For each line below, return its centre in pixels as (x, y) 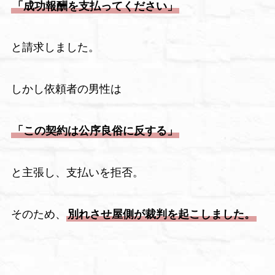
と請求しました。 (55, 48)
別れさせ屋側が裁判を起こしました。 (161, 214)
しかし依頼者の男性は (66, 89)
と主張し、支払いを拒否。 (77, 172)
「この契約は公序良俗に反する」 (95, 131)
